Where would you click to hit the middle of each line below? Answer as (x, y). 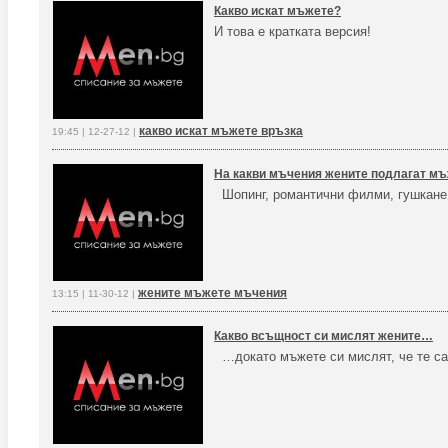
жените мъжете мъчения (212, 293)
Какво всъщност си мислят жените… (323, 336)
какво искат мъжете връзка (221, 130)
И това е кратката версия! (292, 32)
